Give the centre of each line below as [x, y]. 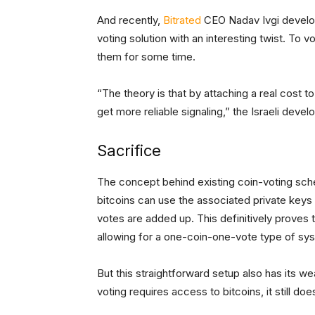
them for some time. [146, 57]
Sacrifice [129, 151]
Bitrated [181, 20]
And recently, [129, 20]
